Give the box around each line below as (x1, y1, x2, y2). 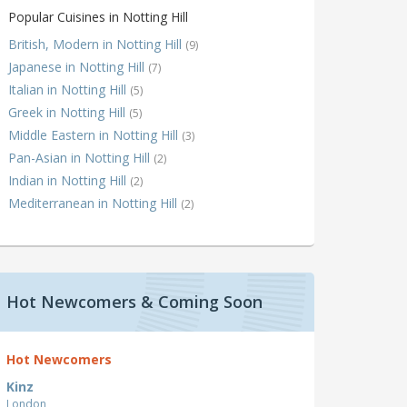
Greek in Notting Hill (8, 104, 129, 122)
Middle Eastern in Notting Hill (8, 126, 182, 144)
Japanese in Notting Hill (8, 58, 148, 76)
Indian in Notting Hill (8, 172, 130, 190)
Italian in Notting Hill (8, 81, 130, 99)
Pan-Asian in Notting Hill (8, 149, 154, 167)
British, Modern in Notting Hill (8, 35, 185, 54)
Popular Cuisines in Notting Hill (8, 8, 188, 26)
